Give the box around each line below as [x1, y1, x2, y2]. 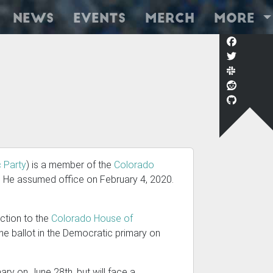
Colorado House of [51, 213, 133, 224]
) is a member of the [26, 159, 114, 171]
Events [73, 13, 126, 26]
